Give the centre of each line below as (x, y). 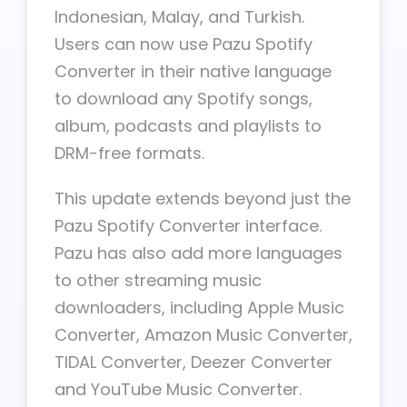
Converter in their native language (193, 71)
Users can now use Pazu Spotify (184, 44)
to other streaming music (158, 280)
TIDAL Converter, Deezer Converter (194, 362)
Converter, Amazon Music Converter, (203, 335)
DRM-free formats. (129, 153)
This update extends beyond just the (203, 199)
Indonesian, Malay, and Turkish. (179, 17)
